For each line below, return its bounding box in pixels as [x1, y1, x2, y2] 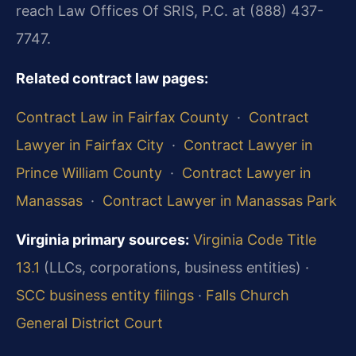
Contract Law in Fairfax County [16, 108, 229, 126]
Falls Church [206, 287, 289, 304]
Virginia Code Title [193, 231, 316, 249]
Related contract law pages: [16, 69, 208, 87]
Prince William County [16, 164, 162, 181]
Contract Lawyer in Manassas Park [103, 192, 337, 209]
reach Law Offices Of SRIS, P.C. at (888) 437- [16, 2, 323, 20]
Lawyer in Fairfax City [16, 136, 164, 153]
